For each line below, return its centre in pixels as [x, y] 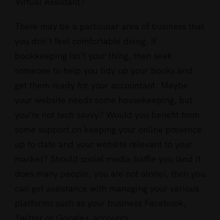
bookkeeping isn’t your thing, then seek [94, 55]
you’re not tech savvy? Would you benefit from [107, 114]
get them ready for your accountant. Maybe [101, 85]
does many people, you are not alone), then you [110, 173]
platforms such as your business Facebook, [101, 203]
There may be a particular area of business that [110, 26]
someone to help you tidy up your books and [104, 70]
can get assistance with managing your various [107, 188]
